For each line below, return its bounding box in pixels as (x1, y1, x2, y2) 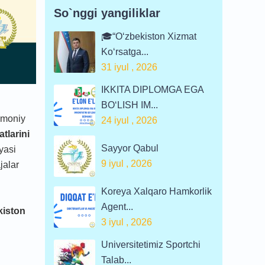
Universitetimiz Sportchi (101, 240, 201, 250)
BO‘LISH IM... (101, 100, 158, 110)
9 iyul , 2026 (101, 159, 152, 169)
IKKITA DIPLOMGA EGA (101, 85, 203, 95)
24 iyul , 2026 (101, 115, 157, 125)
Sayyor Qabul (101, 143, 159, 153)
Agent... (101, 202, 133, 212)
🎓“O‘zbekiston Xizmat (101, 31, 196, 41)
